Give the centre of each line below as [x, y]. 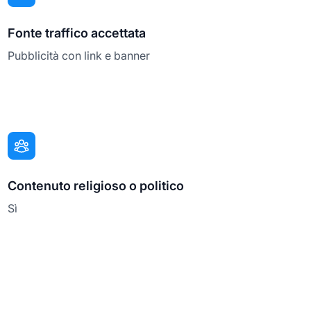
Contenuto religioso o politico [95, 185]
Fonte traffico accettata [76, 33]
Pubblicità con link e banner [78, 55]
